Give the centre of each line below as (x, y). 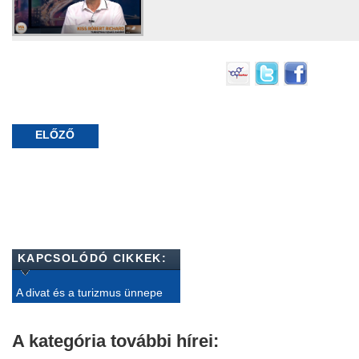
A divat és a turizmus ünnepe (89, 292)
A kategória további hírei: (115, 341)
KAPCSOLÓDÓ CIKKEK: (92, 258)
